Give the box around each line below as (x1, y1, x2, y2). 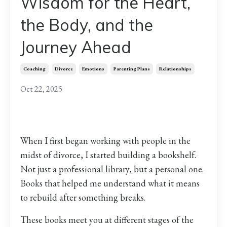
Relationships (159, 65, 192, 72)
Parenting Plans (113, 65, 150, 72)
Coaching (23, 65, 46, 72)
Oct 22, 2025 (20, 84, 62, 95)
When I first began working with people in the (20, 135, 191, 147)
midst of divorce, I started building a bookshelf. (20, 149, 196, 161)
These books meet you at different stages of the (20, 214, 194, 226)
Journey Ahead (20, 37, 131, 58)
